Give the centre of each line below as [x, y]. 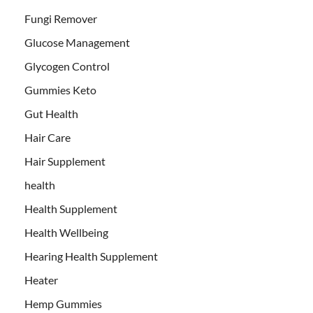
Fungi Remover [61, 18]
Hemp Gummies [63, 303]
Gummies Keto [60, 89]
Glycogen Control [67, 66]
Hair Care [48, 137]
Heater [41, 279]
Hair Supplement [65, 161]
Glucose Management [77, 42]
